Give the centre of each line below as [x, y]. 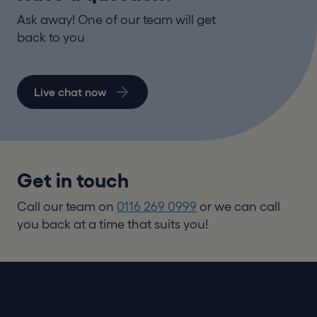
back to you [51, 38]
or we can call [238, 207]
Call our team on [67, 207]
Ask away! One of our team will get [116, 20]
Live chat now [70, 92]
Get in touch [73, 181]
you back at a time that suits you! [114, 225]
